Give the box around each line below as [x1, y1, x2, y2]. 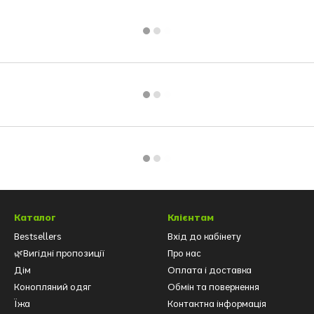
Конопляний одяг [14, 281, 91, 293]
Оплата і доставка [168, 264, 252, 276]
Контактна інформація [168, 298, 266, 310]
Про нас [168, 247, 201, 259]
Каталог [14, 211, 56, 224]
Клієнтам [168, 211, 214, 224]
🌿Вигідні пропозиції [14, 247, 104, 259]
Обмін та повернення [168, 281, 259, 293]
